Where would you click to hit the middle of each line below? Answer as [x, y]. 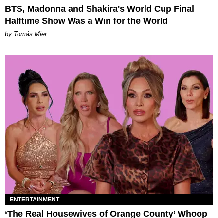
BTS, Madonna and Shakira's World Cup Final [100, 9]
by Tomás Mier [26, 34]
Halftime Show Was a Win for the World [86, 21]
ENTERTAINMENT [35, 199]
